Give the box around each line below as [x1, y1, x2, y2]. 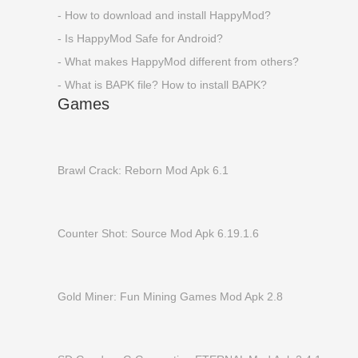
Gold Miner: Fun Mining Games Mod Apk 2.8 [58, 290, 283, 303]
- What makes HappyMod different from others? [58, 55, 299, 68]
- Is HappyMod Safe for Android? [58, 32, 223, 45]
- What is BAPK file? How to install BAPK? [58, 78, 267, 91]
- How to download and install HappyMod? [58, 9, 271, 22]
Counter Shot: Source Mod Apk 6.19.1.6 [58, 227, 259, 240]
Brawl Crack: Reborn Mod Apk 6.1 [58, 164, 229, 177]
